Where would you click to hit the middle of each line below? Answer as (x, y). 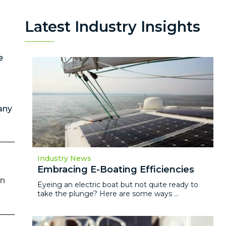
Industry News (65, 159)
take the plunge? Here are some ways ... (108, 194)
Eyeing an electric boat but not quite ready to (118, 185)
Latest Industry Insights (113, 26)
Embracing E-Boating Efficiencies (116, 170)
